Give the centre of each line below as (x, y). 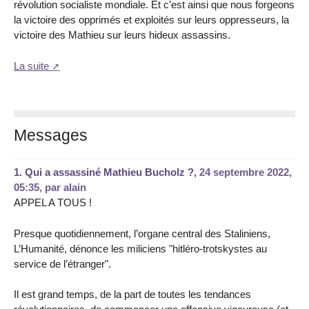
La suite (31, 66)
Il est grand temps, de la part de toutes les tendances (132, 295)
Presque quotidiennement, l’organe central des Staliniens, (142, 233)
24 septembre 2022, (246, 172)
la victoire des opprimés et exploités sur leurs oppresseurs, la (151, 20)
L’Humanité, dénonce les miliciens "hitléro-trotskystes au (140, 248)
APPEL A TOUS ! (53, 202)
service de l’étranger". (62, 263)
